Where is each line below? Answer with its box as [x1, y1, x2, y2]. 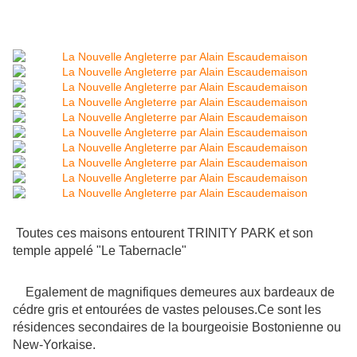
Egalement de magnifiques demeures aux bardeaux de [13, 285, 335, 300]
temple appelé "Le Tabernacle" [13, 244, 186, 258]
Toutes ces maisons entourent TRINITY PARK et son [16, 226, 313, 241]
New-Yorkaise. [13, 338, 96, 352]
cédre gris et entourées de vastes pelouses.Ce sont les [13, 303, 321, 317]
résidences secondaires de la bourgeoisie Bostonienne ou [13, 320, 341, 335]
